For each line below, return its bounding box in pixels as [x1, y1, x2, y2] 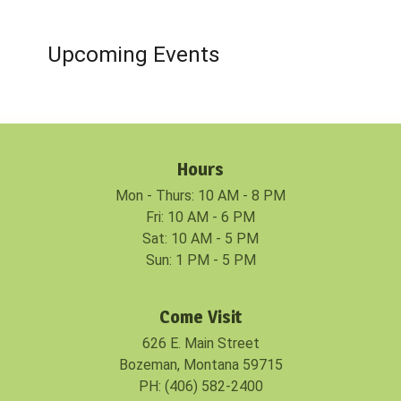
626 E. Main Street [141, 335, 260, 353]
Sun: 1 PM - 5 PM [145, 252, 256, 269]
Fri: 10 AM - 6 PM [146, 209, 255, 226]
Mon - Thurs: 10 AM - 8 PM [115, 187, 286, 205]
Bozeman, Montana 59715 [118, 356, 283, 374]
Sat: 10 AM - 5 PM [142, 230, 259, 248]
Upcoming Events [47, 40, 220, 67]
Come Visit [159, 306, 242, 328]
